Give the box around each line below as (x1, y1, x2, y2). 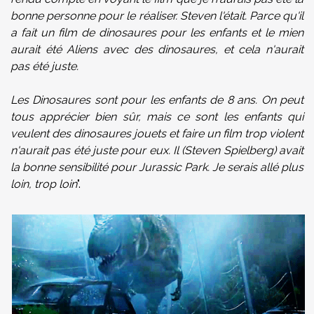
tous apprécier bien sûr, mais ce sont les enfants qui (11, 109, 303, 123)
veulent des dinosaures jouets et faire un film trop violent (11, 126, 303, 140)
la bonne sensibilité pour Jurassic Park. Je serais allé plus (11, 160, 303, 174)
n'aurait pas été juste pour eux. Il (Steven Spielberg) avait (11, 143, 303, 157)
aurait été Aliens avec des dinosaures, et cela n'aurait (11, 42, 303, 56)
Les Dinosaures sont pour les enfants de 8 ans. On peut (11, 93, 303, 107)
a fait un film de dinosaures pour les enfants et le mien (11, 25, 303, 39)
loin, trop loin (11, 177, 77, 191)
